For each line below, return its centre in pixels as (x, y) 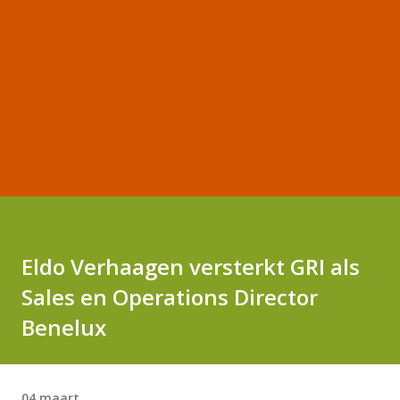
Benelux (64, 327)
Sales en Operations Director (170, 297)
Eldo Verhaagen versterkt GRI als (191, 267)
